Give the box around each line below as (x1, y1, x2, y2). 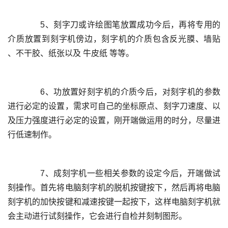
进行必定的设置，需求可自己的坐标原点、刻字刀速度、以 (8, 102, 220, 110)
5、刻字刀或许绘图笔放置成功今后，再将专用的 (8, 20, 24, 29)
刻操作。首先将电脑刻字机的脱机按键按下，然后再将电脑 (8, 183, 220, 192)
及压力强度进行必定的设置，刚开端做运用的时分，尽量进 (8, 116, 220, 125)
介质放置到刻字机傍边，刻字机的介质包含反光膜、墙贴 (8, 35, 220, 43)
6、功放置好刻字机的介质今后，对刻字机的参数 (8, 88, 24, 96)
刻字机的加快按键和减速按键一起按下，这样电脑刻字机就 (8, 197, 220, 206)
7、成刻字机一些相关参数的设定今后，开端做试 (8, 169, 24, 178)
